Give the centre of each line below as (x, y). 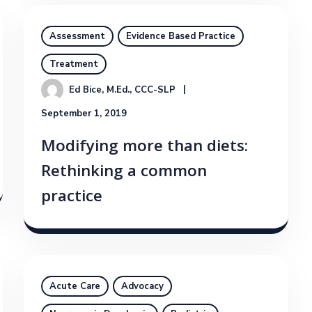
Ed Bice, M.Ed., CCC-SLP (122, 90)
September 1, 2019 (84, 114)
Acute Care (75, 287)
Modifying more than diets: (145, 148)
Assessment (77, 37)
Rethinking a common (124, 173)
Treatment (74, 64)
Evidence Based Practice (181, 37)
